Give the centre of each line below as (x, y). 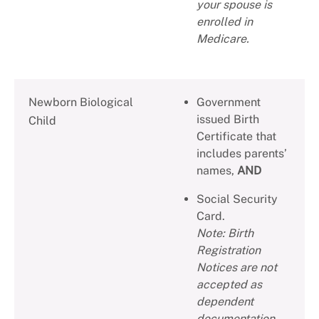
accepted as (229, 285)
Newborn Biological (81, 103)
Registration (229, 251)
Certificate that (236, 137)
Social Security (237, 199)
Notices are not (237, 268)
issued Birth (228, 120)
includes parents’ (242, 154)
